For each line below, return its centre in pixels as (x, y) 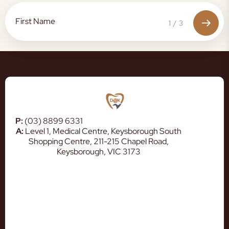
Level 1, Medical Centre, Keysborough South (102, 131)
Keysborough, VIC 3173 (98, 152)
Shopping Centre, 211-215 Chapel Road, (98, 141)
